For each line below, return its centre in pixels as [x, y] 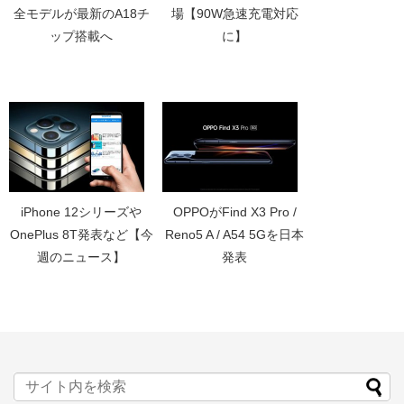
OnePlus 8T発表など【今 [81, 234]
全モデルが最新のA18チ [81, 13]
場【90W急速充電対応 [234, 13]
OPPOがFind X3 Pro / [234, 211]
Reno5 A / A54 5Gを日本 [234, 234]
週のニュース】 [81, 257]
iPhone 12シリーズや [81, 211]
